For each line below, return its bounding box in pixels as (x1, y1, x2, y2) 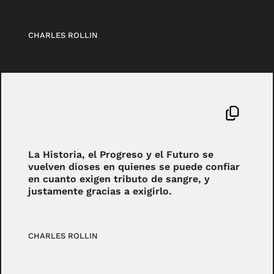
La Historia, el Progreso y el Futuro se (28, 149, 214, 161)
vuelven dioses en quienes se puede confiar (28, 161, 240, 173)
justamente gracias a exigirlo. (28, 185, 172, 198)
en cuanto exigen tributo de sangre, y (28, 173, 210, 185)
